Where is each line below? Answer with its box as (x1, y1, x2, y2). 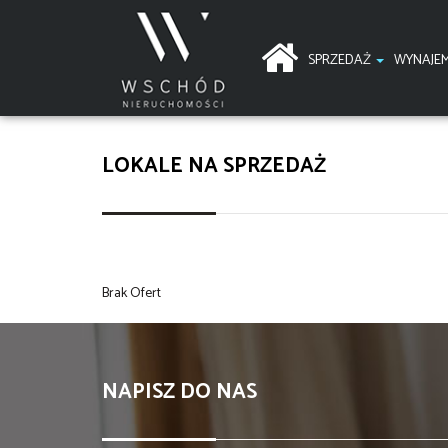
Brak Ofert (102, 282, 161, 306)
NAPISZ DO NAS (102, 375, 257, 410)
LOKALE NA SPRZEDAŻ (102, 149, 326, 184)
